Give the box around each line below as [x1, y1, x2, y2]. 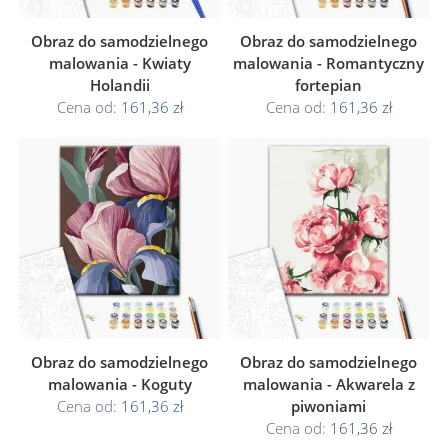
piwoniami [291, 396, 366, 416]
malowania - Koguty [47, 374, 192, 394]
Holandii [89, 75, 150, 95]
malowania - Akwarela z [242, 374, 415, 394]
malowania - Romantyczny [233, 53, 424, 73]
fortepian [295, 75, 362, 95]
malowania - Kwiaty [48, 53, 191, 73]
